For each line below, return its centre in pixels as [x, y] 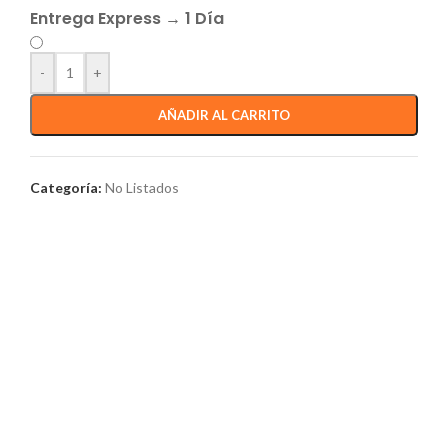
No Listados [142, 187]
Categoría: [66, 187]
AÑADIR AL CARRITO [224, 115]
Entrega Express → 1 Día [127, 18]
